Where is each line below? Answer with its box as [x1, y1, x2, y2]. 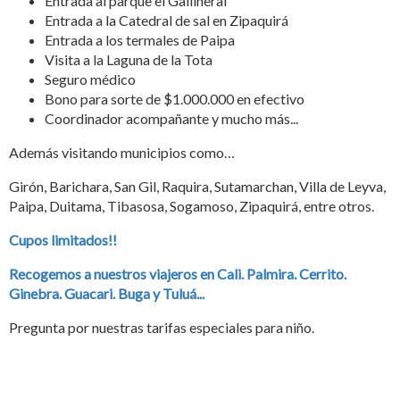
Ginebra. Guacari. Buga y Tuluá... [9, 284, 204, 302]
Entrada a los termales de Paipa [45, 30, 235, 48]
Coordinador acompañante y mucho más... [45, 109, 298, 127]
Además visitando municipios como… [9, 143, 235, 161]
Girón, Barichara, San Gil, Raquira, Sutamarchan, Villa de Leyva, [9, 177, 386, 195]
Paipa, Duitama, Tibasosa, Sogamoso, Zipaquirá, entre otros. [9, 196, 374, 214]
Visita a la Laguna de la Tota [45, 50, 212, 68]
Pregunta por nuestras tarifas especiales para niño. [9, 318, 314, 336]
